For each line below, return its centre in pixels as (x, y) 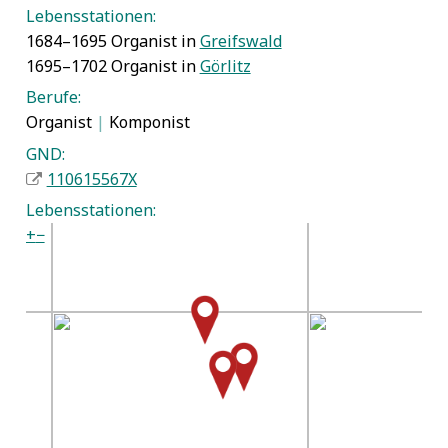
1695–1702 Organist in (112, 65)
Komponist (147, 122)
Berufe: (53, 97)
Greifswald (240, 40)
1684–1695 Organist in (112, 40)
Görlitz (225, 65)
